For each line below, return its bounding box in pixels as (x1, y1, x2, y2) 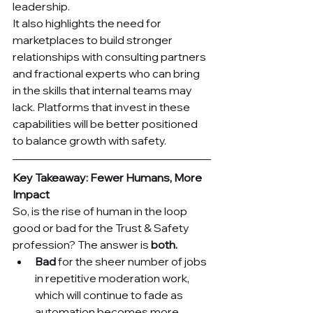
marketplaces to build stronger (13, 33, 175, 48)
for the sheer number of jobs (56, 254, 209, 269)
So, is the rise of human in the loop (13, 204, 189, 219)
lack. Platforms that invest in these (13, 100, 192, 115)
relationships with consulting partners (13, 50, 208, 64)
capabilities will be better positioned (13, 117, 200, 131)
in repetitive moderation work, (35, 271, 191, 286)
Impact (13, 187, 50, 202)
